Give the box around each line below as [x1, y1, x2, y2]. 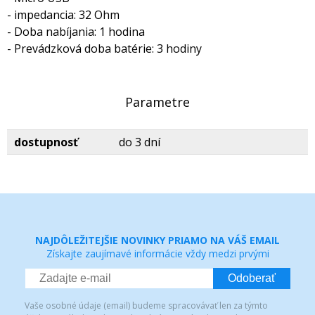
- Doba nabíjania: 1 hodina [7, 24, 145, 39]
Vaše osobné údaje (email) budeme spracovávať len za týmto [25, 300, 268, 311]
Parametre [125, 94, 190, 110]
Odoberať [228, 272, 276, 284]
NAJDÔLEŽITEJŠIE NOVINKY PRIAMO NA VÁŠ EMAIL [35, 233, 280, 247]
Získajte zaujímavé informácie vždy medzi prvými [46, 247, 269, 260]
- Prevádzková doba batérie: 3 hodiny [7, 41, 202, 56]
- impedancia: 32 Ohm [7, 7, 120, 22]
